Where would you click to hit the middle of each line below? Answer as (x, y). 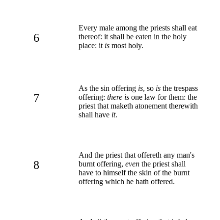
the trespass (179, 88)
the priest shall (163, 164)
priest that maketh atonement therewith (138, 106)
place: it (92, 45)
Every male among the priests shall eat (138, 27)
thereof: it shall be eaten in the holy (133, 36)
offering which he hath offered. (127, 181)
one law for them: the (163, 97)
